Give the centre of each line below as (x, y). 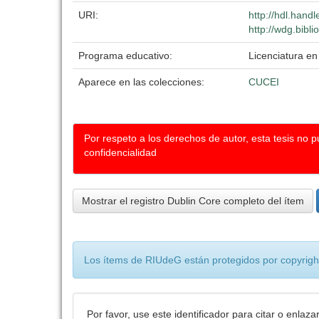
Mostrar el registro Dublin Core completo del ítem (193, 201)
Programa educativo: (127, 56)
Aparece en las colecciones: (141, 82)
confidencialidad (120, 152)
